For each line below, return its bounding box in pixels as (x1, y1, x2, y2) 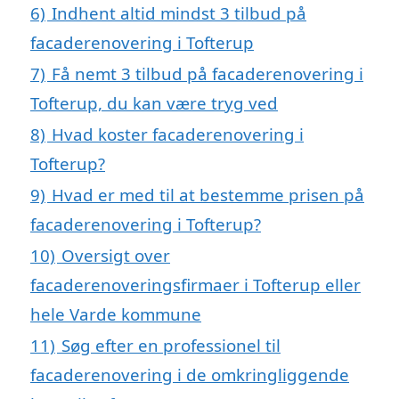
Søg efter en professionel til (61, 333, 281, 356)
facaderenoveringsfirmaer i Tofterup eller (30, 273, 361, 296)
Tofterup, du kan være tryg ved (30, 91, 278, 114)
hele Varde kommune (30, 302, 201, 325)
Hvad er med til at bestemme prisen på (52, 183, 364, 206)
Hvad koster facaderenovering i (52, 122, 304, 145)
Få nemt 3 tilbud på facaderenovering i (52, 61, 363, 85)
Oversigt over (61, 243, 170, 266)
